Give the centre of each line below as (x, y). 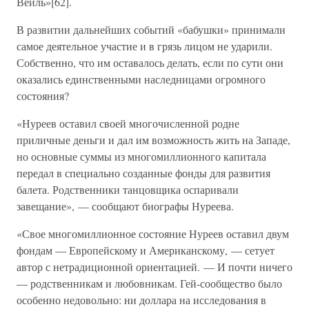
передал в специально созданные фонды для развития (143, 173)
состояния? (43, 96)
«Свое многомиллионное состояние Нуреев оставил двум (153, 233)
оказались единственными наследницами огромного (141, 79)
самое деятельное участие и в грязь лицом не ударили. (144, 46)
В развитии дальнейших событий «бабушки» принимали (151, 29)
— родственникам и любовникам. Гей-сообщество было (149, 283)
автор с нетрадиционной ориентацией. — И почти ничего (154, 267)
